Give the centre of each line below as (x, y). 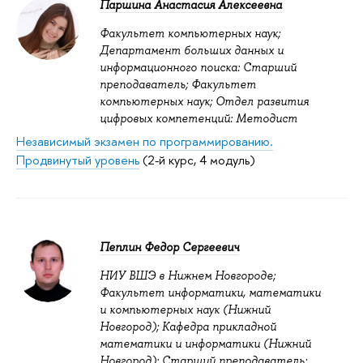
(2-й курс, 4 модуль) (197, 160)
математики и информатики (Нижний (205, 343)
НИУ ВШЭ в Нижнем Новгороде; (188, 275)
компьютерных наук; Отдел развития (204, 102)
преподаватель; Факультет (178, 85)
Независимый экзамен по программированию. (145, 142)
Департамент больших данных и (192, 51)
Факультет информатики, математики (210, 292)
